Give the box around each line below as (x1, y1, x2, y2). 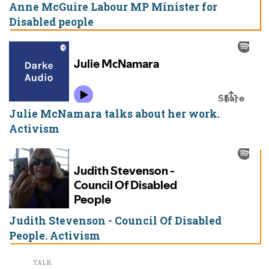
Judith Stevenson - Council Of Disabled (9, 214, 222, 228)
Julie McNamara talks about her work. (9, 107, 220, 121)
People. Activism (9, 229, 100, 243)
